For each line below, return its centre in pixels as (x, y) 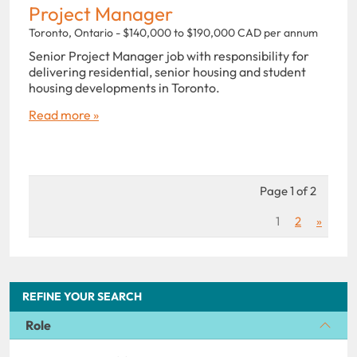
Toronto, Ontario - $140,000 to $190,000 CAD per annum (173, 32)
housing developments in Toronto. (124, 87)
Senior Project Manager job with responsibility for (169, 55)
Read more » (64, 114)
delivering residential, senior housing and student (167, 71)
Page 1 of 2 (288, 190)
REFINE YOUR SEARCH (82, 296)
